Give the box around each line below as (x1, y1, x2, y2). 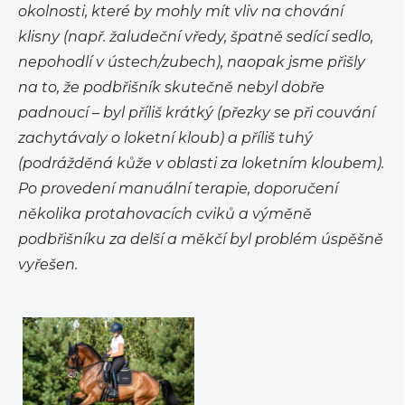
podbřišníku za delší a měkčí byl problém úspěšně (18, 231, 383, 249)
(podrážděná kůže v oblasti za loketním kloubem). (18, 155, 384, 173)
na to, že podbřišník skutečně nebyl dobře (18, 79, 325, 97)
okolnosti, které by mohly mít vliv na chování (18, 3, 344, 21)
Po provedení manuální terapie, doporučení (18, 180, 338, 198)
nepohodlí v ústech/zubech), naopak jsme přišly (18, 53, 365, 71)
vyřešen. (18, 256, 78, 274)
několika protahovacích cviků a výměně (18, 205, 312, 223)
